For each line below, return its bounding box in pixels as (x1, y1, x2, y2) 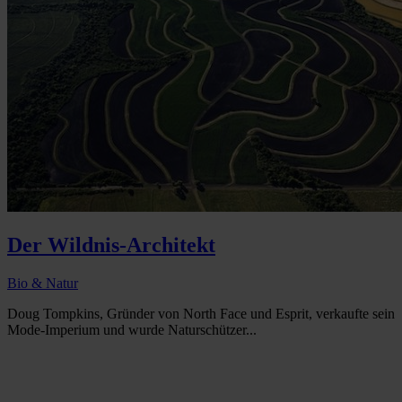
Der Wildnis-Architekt (7, 233, 215, 258)
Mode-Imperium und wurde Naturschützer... (7, 322, 257, 338)
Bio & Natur (7, 275, 78, 292)
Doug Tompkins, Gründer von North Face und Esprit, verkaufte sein (7, 306, 395, 322)
